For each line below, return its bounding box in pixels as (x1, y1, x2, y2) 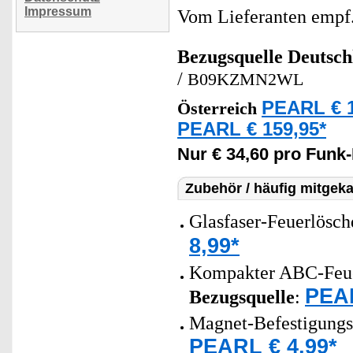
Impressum (24, 5, 91, 18)
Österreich (177, 99, 262, 118)
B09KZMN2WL (188, 70, 303, 89)
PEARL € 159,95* (177, 119, 326, 139)
